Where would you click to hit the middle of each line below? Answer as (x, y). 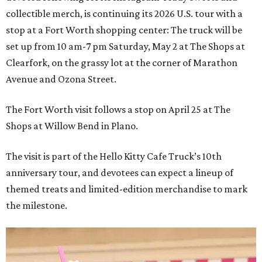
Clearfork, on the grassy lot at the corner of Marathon (122, 62)
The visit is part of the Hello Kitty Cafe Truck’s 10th (114, 156)
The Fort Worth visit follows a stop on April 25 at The (118, 109)
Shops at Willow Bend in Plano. (72, 125)
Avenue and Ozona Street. (61, 79)
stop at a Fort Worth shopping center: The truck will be (124, 30)
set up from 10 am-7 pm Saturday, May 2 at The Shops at (125, 46)
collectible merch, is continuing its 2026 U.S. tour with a (124, 13)
